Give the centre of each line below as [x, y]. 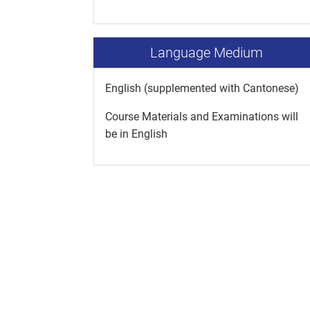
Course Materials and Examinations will [202, 117]
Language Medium [207, 53]
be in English [136, 134]
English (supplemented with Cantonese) [202, 89]
